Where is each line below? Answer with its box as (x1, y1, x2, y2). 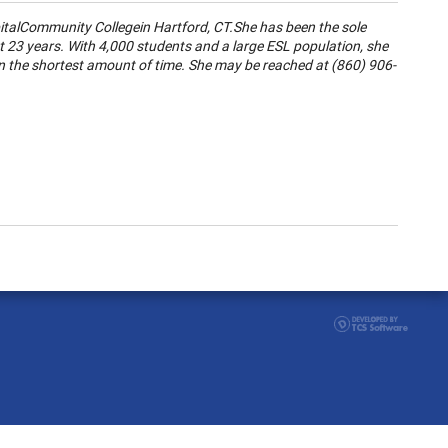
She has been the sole (233, 17, 366, 36)
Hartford (153, 17, 207, 36)
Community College (19, 17, 139, 36)
